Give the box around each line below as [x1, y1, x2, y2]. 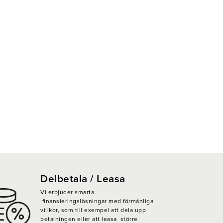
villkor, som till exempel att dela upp [40, 206, 146, 214]
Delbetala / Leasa [40, 172, 125, 185]
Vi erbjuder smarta [40, 188, 94, 196]
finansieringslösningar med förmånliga [40, 197, 153, 205]
